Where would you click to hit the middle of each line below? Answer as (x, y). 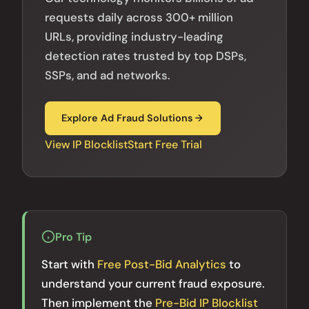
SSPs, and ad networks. (108, 75)
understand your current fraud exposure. (153, 283)
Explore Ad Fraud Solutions (127, 118)
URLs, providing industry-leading (134, 36)
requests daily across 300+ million (139, 17)
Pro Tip (73, 237)
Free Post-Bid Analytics (162, 264)
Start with (69, 264)
